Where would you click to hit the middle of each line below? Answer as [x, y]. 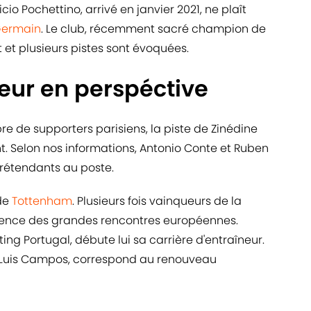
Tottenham [42, 201]
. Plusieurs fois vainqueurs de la [157, 201]
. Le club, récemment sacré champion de [153, 29]
